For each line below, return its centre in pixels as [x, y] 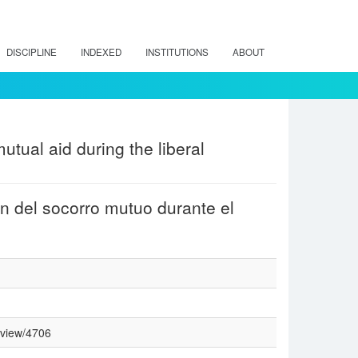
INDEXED [101, 52]
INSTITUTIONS [177, 52]
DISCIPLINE [32, 52]
